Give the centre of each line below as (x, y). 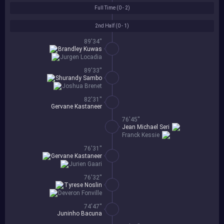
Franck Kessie (141, 135)
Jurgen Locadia (81, 57)
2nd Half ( (106, 26)
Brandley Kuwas (80, 49)
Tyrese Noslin (83, 185)
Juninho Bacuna (79, 214)
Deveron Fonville (80, 193)
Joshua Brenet (82, 86)
